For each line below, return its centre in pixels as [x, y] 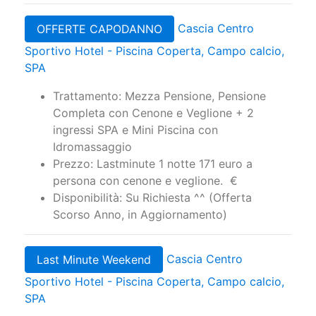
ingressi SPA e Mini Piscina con [135, 130]
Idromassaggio [92, 147]
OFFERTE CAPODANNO [99, 29]
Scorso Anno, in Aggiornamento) [140, 215]
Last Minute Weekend [94, 260]
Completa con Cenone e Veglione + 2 [153, 113]
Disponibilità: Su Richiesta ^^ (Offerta [152, 198]
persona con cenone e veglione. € [145, 181]
